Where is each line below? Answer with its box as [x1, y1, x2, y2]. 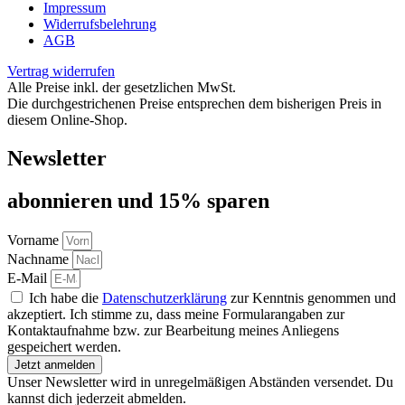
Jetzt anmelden [14, 357, 95, 372]
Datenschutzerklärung [102, 289, 227, 306]
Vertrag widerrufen [7, 63, 115, 80]
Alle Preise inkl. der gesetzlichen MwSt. [7, 80, 236, 96]
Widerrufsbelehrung [43, 16, 156, 33]
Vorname [7, 231, 62, 248]
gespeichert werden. [7, 338, 121, 354]
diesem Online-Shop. [7, 112, 127, 128]
